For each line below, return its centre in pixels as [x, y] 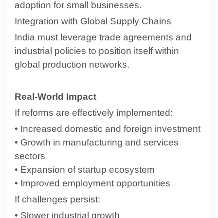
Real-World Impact [55, 96]
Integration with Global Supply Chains [93, 21]
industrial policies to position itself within [97, 51]
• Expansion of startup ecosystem [85, 169]
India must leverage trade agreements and [103, 37]
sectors [30, 156]
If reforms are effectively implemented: [94, 112]
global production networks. [72, 64]
